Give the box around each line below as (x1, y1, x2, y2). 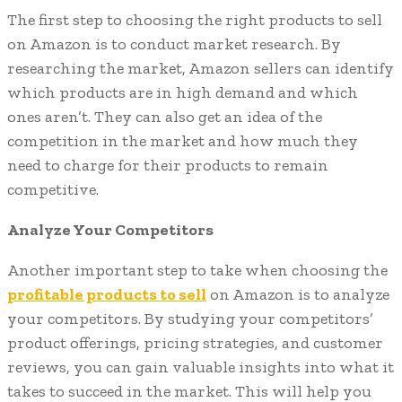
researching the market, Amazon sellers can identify (7, 58, 394, 79)
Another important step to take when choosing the (7, 260, 388, 281)
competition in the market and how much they (7, 131, 358, 152)
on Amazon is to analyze (206, 284, 389, 305)
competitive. (7, 179, 99, 200)
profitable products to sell (7, 284, 206, 305)
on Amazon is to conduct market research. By (7, 34, 341, 55)
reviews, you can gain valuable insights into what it (7, 357, 394, 378)
